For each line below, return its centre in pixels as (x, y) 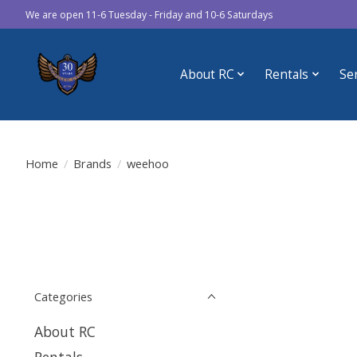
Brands (92, 163)
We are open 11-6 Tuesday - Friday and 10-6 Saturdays (149, 14)
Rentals (287, 74)
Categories (63, 296)
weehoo (147, 163)
